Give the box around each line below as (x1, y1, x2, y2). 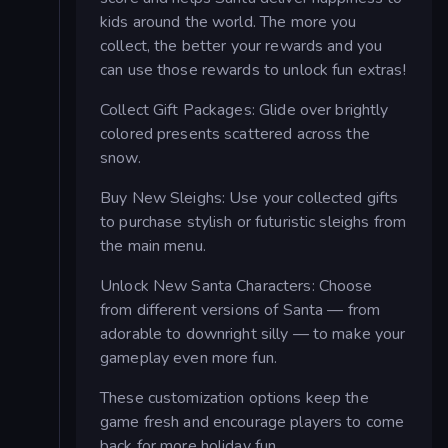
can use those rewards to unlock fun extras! (100, 58, 406, 81)
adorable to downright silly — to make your (100, 322, 406, 345)
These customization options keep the (100, 386, 369, 409)
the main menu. (100, 234, 206, 257)
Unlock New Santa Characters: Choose (100, 274, 373, 297)
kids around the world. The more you (100, 10, 357, 33)
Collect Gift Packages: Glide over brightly (100, 98, 389, 121)
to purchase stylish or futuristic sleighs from (100, 210, 407, 233)
